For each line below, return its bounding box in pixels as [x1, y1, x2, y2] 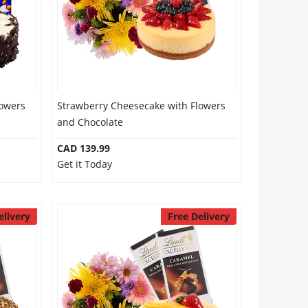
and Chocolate [56, 115, 123, 129]
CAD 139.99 [56, 142, 110, 155]
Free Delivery [167, 210, 230, 223]
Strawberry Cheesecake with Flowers [56, 99, 225, 112]
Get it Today [56, 157, 112, 170]
